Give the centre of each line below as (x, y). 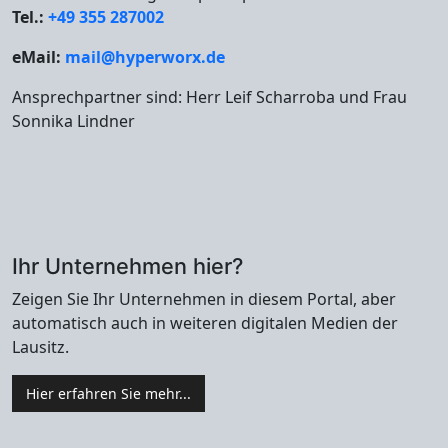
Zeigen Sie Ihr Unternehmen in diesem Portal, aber (204, 299)
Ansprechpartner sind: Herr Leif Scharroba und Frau (209, 97)
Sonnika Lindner (73, 121)
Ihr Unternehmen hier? (127, 266)
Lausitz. (40, 347)
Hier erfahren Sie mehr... (108, 394)
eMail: (38, 57)
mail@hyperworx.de (145, 57)
